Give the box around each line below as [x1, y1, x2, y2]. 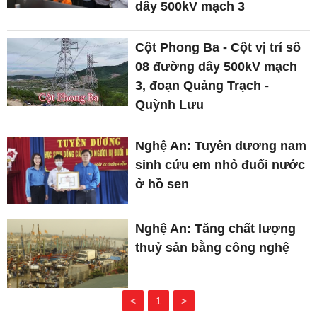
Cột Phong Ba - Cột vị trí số [135, 40, 301, 54]
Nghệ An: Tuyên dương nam [135, 139, 307, 153]
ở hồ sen [135, 177, 190, 191]
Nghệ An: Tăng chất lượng [135, 221, 296, 236]
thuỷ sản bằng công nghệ [135, 241, 290, 255]
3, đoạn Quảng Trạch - [135, 79, 270, 93]
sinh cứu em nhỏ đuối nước [135, 158, 306, 172]
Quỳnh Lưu [135, 98, 204, 112]
